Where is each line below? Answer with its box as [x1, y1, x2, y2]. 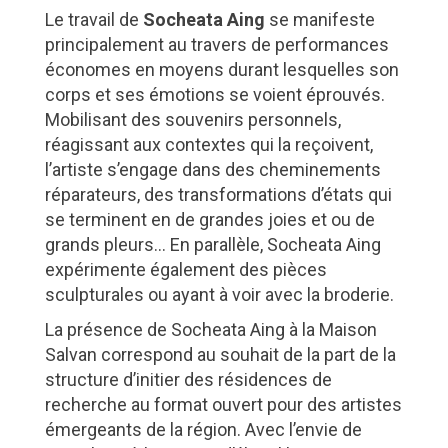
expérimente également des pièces [44, 258, 327, 280]
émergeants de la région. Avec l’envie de [44, 418, 362, 440]
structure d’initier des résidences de [44, 368, 332, 390]
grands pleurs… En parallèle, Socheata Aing [44, 233, 381, 255]
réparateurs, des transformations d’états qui [44, 183, 392, 205]
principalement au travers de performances [44, 33, 389, 55]
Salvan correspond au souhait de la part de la [44, 343, 396, 365]
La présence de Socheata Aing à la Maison [44, 318, 377, 340]
